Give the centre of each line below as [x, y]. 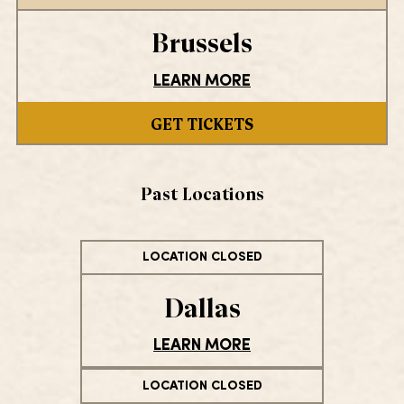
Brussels [202, 41]
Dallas [202, 306]
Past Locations [202, 192]
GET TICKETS [202, 122]
